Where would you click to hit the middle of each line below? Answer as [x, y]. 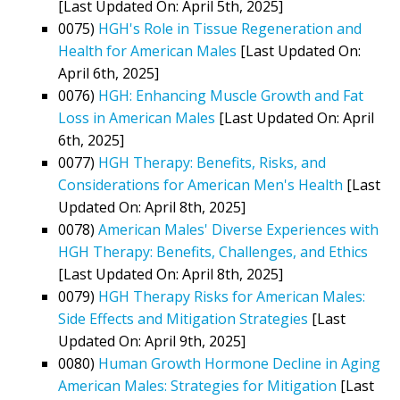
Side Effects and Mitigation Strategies [183, 318]
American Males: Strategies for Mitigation [197, 385]
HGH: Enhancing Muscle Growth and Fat [231, 95]
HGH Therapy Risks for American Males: [232, 296]
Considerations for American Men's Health [200, 184]
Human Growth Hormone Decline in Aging [239, 363]
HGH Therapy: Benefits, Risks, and [212, 162]
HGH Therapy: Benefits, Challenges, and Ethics [213, 251]
